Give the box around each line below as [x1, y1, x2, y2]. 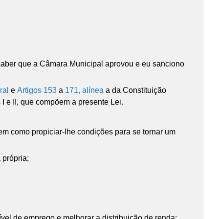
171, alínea [65, 86, 104, 94]
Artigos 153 [17, 86, 57, 94]
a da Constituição [104, 86, 167, 94]
